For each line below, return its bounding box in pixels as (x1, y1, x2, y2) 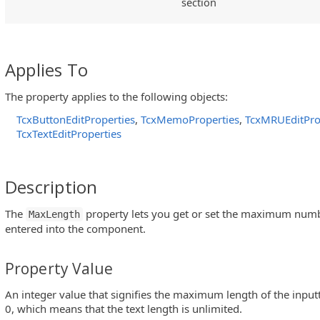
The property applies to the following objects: (5, 89, 228, 104)
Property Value (5, 258, 114, 279)
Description (5, 174, 98, 199)
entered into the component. (5, 221, 146, 236)
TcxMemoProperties (141, 111, 239, 126)
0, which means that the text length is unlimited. (5, 301, 242, 316)
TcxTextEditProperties (16, 126, 121, 141)
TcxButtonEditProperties (16, 111, 135, 126)
